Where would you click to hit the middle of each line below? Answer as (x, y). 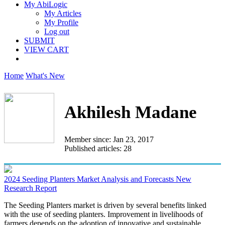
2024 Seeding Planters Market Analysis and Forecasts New (98, 179)
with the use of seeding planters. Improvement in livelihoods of (103, 214)
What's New (45, 76)
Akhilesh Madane (131, 113)
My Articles (63, 13)
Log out (57, 31)
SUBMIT (39, 40)
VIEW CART (46, 49)
